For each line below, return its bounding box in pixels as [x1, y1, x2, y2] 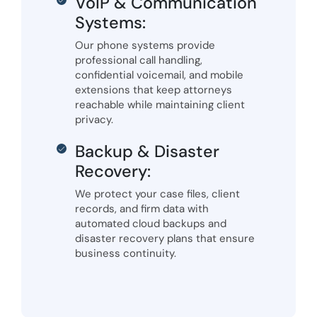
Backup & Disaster [75, 141, 219, 163]
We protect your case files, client [75, 187, 240, 202]
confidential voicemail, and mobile [75, 68, 243, 83]
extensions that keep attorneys [75, 83, 232, 98]
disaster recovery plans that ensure [75, 231, 255, 246]
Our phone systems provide [75, 38, 215, 53]
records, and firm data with [75, 202, 209, 217]
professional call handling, [75, 53, 202, 68]
